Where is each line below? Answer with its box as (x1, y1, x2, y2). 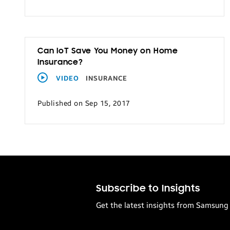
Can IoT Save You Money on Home (37, 47, 178, 55)
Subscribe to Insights (96, 184, 200, 195)
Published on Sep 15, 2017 (37, 99, 130, 108)
